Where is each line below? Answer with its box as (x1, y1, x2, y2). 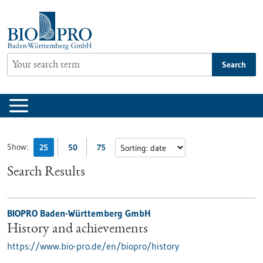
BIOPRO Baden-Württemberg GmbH (7, 207, 151, 219)
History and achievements (7, 222, 148, 237)
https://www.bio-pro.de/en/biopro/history (7, 240, 179, 252)
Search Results (7, 166, 85, 180)
